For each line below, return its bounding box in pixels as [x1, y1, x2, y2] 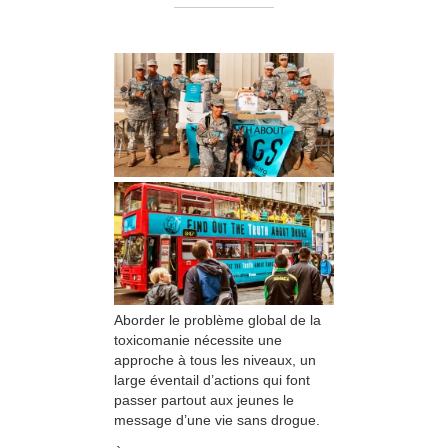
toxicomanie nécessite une [114, 332, 282, 348]
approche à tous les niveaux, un [114, 352, 316, 368]
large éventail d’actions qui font [114, 372, 310, 388]
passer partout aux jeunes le [114, 392, 294, 408]
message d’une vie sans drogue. [114, 412, 320, 428]
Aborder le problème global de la [114, 312, 321, 328]
